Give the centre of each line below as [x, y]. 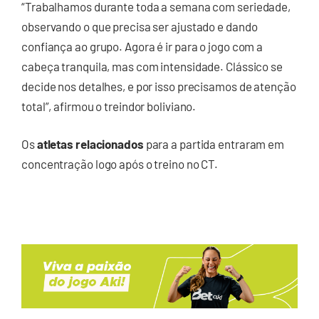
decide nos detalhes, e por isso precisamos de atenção [159, 86]
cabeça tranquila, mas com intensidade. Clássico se [152, 66]
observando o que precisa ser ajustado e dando [140, 26]
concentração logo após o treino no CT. [121, 164]
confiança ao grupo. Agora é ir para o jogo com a [142, 46]
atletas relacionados [90, 144]
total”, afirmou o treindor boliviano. [109, 106]
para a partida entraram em [214, 144]
